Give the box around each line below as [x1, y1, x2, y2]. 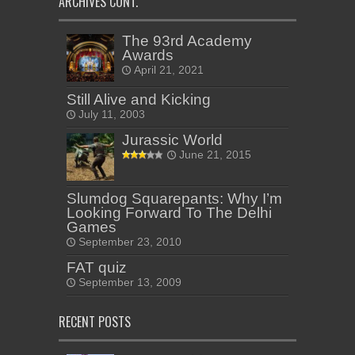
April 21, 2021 [134, 64, 204, 77]
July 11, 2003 [78, 109, 145, 121]
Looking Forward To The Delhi [67, 204, 272, 222]
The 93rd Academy [122, 32, 252, 50]
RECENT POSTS [59, 312, 131, 332]
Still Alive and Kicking [67, 91, 211, 109]
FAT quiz [67, 259, 127, 277]
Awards [122, 47, 174, 64]
